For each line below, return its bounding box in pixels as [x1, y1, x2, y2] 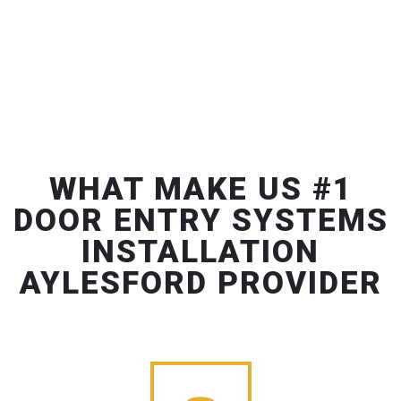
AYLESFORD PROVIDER [19, 265, 382, 303]
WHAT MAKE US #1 [48, 171, 353, 209]
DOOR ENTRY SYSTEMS [13, 202, 388, 240]
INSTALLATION [81, 234, 320, 271]
